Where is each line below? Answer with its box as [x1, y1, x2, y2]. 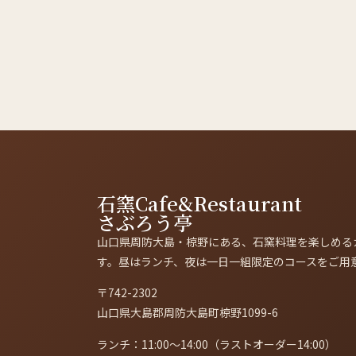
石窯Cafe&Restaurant [97, 189, 302, 218]
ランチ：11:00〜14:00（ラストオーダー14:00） [97, 335, 336, 352]
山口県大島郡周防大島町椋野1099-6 [97, 304, 278, 321]
